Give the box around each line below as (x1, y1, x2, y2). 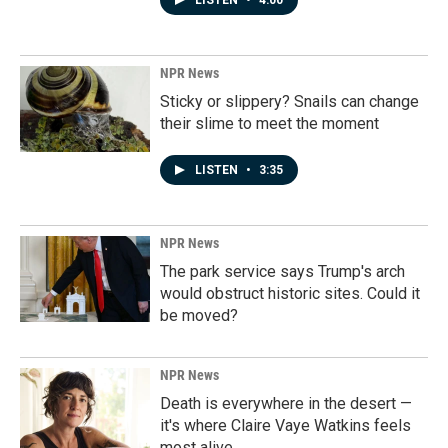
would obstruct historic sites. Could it (160, 284, 420, 303)
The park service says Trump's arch (160, 262, 405, 281)
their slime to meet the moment (160, 114, 379, 133)
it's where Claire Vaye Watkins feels (160, 416, 411, 435)
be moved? (160, 306, 238, 325)
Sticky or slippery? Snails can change (160, 92, 419, 111)
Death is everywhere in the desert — (160, 394, 412, 413)
